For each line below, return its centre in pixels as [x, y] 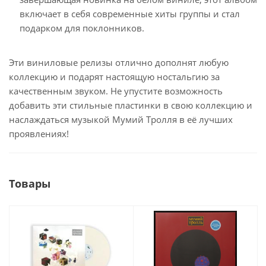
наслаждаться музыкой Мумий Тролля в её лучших [121, 119]
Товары [30, 183]
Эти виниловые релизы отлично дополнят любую [119, 62]
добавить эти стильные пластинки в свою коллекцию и [131, 105]
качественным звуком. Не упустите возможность [116, 91]
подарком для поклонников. [82, 28]
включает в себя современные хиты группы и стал [130, 13]
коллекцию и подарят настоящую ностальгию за [114, 76]
